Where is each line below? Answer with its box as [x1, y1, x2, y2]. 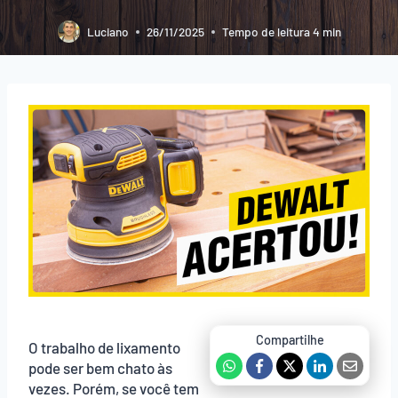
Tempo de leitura [221, 24, 310, 40]
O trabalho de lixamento [28, 338, 180, 356]
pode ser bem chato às [28, 358, 172, 377]
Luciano [86, 24, 129, 40]
